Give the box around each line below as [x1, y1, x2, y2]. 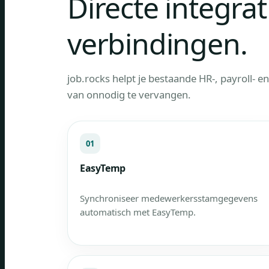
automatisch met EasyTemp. [80, 206, 196, 218]
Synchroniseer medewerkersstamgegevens [80, 192, 258, 204]
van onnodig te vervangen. [67, 88, 191, 101]
